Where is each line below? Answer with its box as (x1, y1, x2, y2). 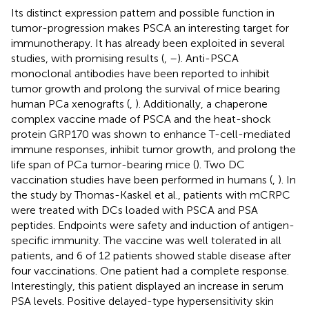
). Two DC (196, 157, 245, 171)
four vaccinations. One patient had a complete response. (11, 263, 289, 277)
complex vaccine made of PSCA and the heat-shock (11, 112, 271, 126)
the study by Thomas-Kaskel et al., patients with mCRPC (11, 188, 290, 201)
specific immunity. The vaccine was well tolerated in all (11, 233, 281, 247)
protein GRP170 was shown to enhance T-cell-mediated (11, 127, 290, 141)
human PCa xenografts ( (11, 97, 130, 110)
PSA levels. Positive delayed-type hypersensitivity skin (11, 294, 274, 308)
